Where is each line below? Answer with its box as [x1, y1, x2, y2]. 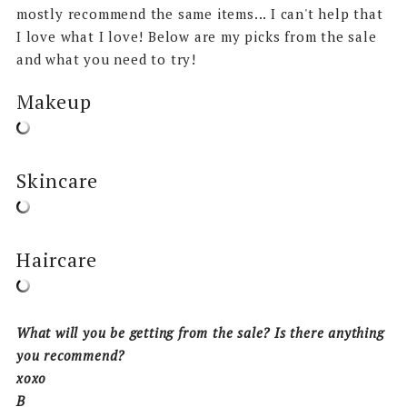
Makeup [15, 87, 92, 114]
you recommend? [15, 345, 125, 364]
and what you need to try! [15, 49, 201, 68]
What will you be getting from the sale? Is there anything [15, 323, 384, 342]
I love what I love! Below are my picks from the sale [15, 26, 377, 45]
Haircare [15, 245, 97, 273]
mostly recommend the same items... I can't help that [15, 4, 383, 23]
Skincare [15, 166, 98, 194]
